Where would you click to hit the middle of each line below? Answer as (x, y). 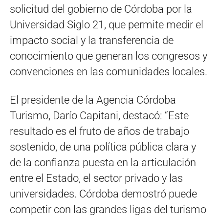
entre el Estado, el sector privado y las (96, 178)
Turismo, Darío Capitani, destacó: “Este (99, 115)
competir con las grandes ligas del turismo (108, 209)
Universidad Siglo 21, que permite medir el (107, 24)
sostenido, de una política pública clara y (103, 147)
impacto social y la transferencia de (92, 40)
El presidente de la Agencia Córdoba (93, 100)
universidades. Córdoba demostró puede (103, 194)
